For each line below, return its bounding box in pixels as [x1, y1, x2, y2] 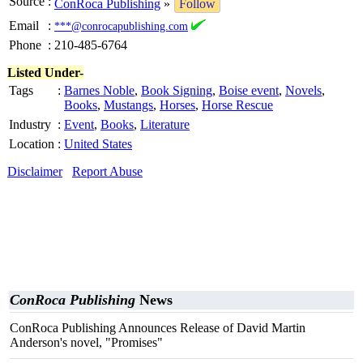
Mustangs [104, 98, 153, 112]
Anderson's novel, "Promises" [10, 335, 163, 349]
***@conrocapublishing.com [54, 19, 188, 32]
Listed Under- [7, 66, 83, 79]
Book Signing [141, 83, 212, 97]
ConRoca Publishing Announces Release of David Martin [10, 321, 305, 335]
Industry [9, 117, 51, 131]
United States [64, 137, 132, 151]
